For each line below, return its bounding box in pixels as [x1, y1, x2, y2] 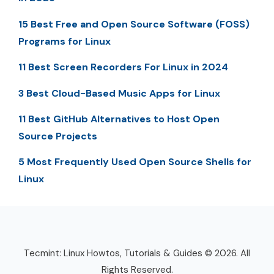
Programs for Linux [18, 34, 111, 48]
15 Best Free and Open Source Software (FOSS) [18, 17, 250, 31]
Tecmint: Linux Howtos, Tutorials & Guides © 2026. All [24, 247, 250, 260]
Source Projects [18, 129, 97, 143]
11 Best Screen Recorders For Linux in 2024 [18, 61, 228, 74]
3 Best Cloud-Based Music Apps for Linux [18, 86, 220, 100]
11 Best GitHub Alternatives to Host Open [18, 112, 220, 125]
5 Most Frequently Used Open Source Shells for [18, 155, 251, 169]
